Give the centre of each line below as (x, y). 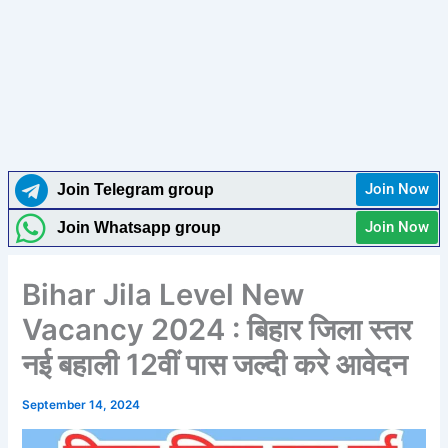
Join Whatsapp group (139, 228)
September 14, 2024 (81, 404)
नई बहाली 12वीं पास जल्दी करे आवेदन (215, 364)
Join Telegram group (136, 190)
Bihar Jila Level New (163, 294)
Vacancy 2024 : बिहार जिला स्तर (217, 329)
